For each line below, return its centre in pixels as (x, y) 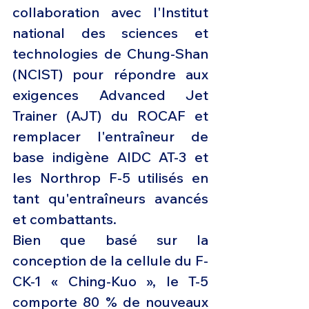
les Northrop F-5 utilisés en (110, 178)
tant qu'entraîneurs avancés (110, 199)
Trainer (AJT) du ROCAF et (110, 116)
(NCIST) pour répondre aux (110, 74)
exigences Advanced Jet (110, 95)
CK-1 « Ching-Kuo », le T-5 (110, 281)
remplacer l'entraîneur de (110, 137)
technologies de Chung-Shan (110, 54)
